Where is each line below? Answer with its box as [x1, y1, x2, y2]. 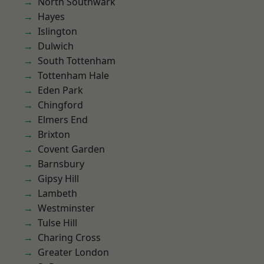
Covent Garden [38, 143, 105, 156]
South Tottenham [38, 54, 115, 67]
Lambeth [38, 187, 77, 200]
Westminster [38, 202, 95, 214]
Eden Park [38, 84, 83, 97]
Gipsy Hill [38, 172, 79, 185]
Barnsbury [38, 157, 84, 170]
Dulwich [38, 39, 74, 52]
